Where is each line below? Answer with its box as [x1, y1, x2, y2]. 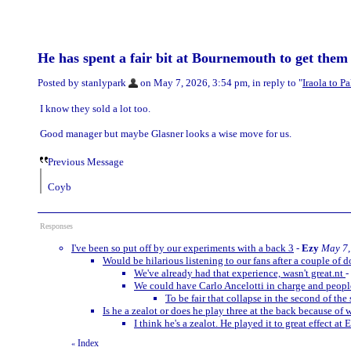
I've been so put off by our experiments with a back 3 [71, 241, 294, 254]
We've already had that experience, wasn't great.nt [134, 266, 346, 279]
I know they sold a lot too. [40, 102, 150, 114]
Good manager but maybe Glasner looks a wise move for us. [40, 127, 291, 139]
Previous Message [48, 155, 124, 168]
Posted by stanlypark [38, 77, 126, 89]
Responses [40, 221, 73, 230]
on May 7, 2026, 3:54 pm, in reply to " [138, 77, 302, 89]
